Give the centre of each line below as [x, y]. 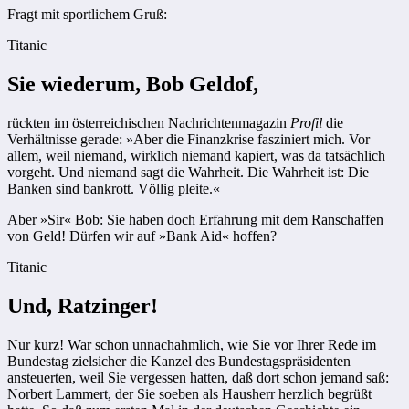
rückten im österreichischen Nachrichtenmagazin [149, 123]
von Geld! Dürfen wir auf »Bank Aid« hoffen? [142, 236]
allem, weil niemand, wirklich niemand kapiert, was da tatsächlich [196, 156]
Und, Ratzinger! [83, 306]
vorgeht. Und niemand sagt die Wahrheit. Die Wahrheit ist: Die [188, 173]
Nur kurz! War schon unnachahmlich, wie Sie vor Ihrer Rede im [192, 345]
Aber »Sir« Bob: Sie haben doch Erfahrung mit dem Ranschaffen [195, 220]
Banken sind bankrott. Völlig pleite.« [114, 189]
